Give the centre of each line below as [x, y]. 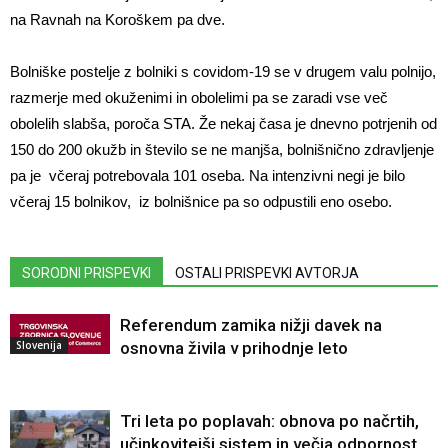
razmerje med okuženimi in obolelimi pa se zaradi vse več [199, 97]
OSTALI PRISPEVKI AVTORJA [267, 273]
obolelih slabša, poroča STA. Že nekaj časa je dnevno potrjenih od [223, 123]
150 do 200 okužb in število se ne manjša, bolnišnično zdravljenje [222, 149]
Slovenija [39, 345]
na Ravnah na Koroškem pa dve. [117, 19]
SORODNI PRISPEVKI [86, 273]
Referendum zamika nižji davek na [251, 325]
